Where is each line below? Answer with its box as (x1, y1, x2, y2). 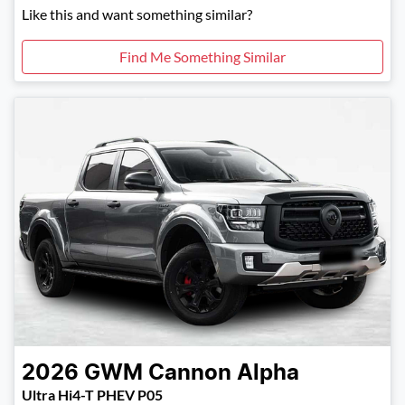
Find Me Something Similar (119, 48, 286, 66)
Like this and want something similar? (22, 5, 252, 24)
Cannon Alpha (148, 362, 299, 384)
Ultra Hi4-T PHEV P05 (22, 385, 163, 403)
